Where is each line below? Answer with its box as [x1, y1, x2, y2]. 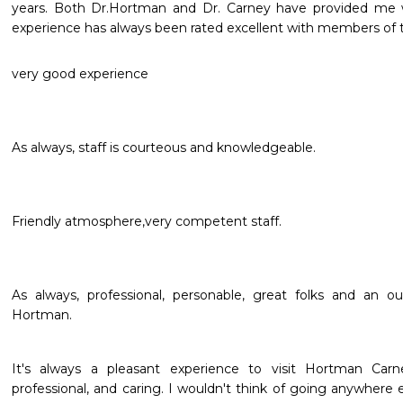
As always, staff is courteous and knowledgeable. [12, 139, 316, 156]
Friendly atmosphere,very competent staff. [12, 213, 282, 229]
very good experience [12, 66, 148, 82]
